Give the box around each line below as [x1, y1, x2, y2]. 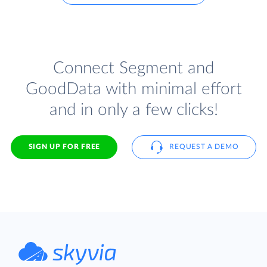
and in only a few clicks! [49, 101, 218, 119]
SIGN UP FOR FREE [28, 143, 100, 151]
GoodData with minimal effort [25, 80, 242, 98]
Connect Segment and [53, 59, 214, 77]
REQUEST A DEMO [169, 143, 239, 151]
